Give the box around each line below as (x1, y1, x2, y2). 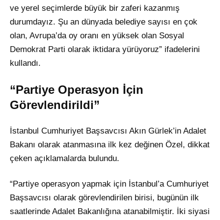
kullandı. (10, 58, 41, 68)
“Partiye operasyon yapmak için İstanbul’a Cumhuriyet (10, 179, 209, 189)
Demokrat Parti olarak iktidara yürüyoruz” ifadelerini (10, 45, 200, 55)
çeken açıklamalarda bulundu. (10, 154, 119, 164)
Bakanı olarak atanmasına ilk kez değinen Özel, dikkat (10, 140, 210, 150)
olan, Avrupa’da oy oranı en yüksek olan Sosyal (10, 31, 184, 41)
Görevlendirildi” (10, 98, 100, 112)
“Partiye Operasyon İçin (10, 83, 143, 97)
